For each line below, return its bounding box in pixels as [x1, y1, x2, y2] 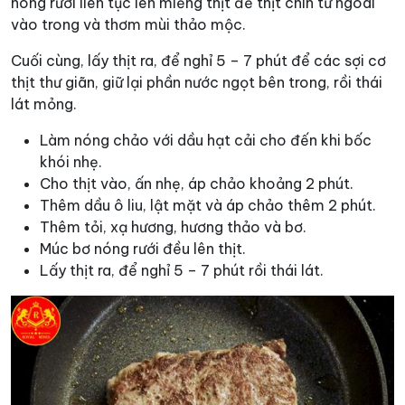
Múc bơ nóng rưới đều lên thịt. [40, 240, 246, 259]
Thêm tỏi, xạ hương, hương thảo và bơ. [40, 218, 306, 237]
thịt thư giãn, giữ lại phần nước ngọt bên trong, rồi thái [11, 73, 382, 92]
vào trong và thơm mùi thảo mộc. [11, 15, 246, 34]
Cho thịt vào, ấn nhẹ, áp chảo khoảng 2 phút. [40, 174, 353, 193]
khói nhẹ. [40, 153, 102, 172]
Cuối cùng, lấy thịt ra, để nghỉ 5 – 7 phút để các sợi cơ [11, 52, 386, 71]
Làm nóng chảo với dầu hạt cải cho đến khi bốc [40, 131, 372, 150]
